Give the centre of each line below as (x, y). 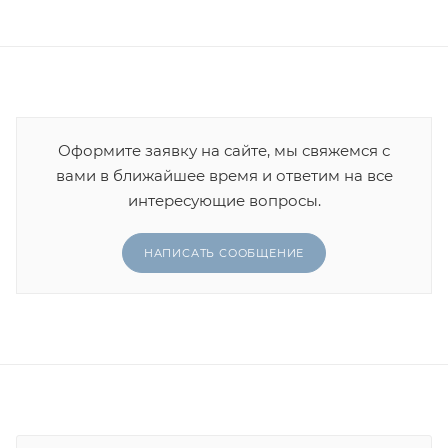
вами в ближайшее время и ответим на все (224, 175)
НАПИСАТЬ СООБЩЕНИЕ (224, 252)
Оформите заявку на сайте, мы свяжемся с (224, 150)
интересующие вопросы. (224, 200)
